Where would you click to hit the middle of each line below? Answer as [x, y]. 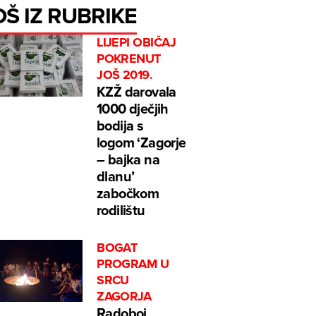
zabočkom [128, 193]
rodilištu [121, 210]
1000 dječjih [133, 109]
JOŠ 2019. [125, 75]
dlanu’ [116, 176]
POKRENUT [129, 59]
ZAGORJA [124, 297]
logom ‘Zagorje [141, 142]
